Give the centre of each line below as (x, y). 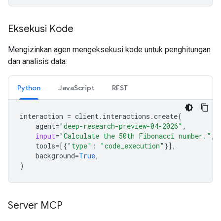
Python (29, 88)
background (55, 156)
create (166, 116)
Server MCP (35, 205)
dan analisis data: (37, 61)
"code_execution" (132, 146)
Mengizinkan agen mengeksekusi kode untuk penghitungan (109, 50)
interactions (126, 116)
